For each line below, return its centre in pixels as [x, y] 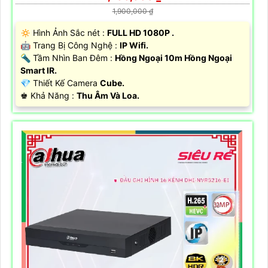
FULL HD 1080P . [141, 33]
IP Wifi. [134, 45]
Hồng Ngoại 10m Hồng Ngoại [173, 58]
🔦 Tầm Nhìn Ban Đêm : [68, 58]
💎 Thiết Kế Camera [60, 83]
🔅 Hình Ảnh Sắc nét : [64, 33]
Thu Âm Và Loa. [108, 96]
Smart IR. [39, 71]
